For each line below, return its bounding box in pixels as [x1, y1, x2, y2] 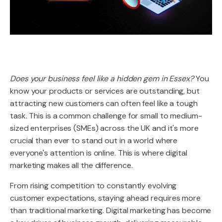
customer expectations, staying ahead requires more [10, 193, 201, 203]
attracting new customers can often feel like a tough [10, 98, 198, 109]
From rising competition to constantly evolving [10, 180, 177, 191]
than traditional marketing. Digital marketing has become [10, 205, 212, 216]
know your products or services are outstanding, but [10, 86, 200, 96]
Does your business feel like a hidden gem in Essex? [10, 73, 194, 84]
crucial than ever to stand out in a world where [10, 135, 178, 146]
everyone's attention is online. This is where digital [10, 148, 187, 158]
